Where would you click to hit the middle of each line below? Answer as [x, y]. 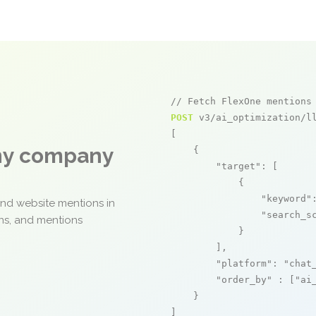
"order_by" [244, 280]
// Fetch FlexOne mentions [241, 101]
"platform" [244, 263]
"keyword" [286, 199]
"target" [238, 166]
